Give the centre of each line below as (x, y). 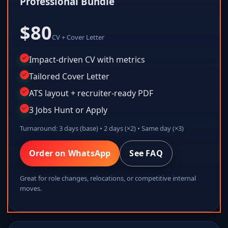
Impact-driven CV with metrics (87, 59)
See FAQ (146, 153)
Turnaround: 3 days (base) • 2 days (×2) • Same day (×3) (102, 128)
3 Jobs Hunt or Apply (68, 110)
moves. (31, 188)
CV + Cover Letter (78, 37)
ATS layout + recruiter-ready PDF (91, 93)
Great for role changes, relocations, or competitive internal (108, 178)
